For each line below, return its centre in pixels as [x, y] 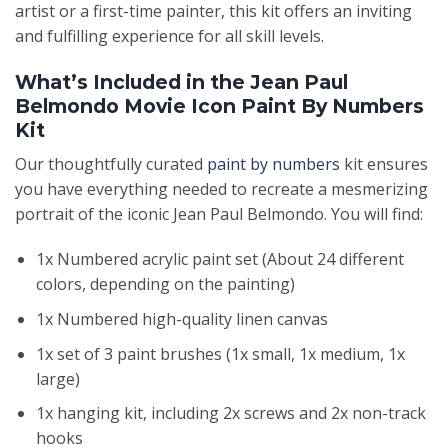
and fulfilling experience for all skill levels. [169, 36]
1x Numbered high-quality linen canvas [181, 319]
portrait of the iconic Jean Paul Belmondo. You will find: [219, 213]
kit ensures [384, 163]
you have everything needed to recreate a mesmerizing [221, 188]
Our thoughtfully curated [111, 163]
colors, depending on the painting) [165, 284]
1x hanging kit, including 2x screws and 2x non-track [230, 413]
